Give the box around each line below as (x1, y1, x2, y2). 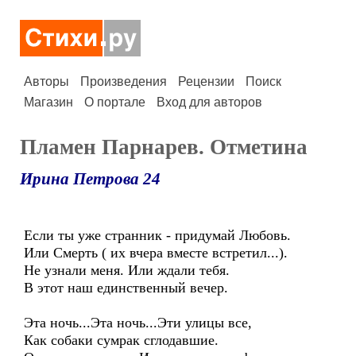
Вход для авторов (157, 95, 262, 109)
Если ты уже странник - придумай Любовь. (24, 227, 291, 243)
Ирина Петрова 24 (20, 169, 161, 188)
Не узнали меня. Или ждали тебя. (24, 262, 230, 278)
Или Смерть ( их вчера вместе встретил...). (24, 245, 288, 261)
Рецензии (178, 75, 234, 88)
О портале (84, 95, 145, 109)
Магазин (24, 95, 73, 109)
